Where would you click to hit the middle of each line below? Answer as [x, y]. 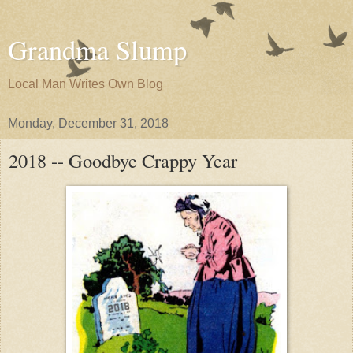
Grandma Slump [97, 50]
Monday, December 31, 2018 [88, 123]
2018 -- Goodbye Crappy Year [123, 160]
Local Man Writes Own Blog [85, 84]
